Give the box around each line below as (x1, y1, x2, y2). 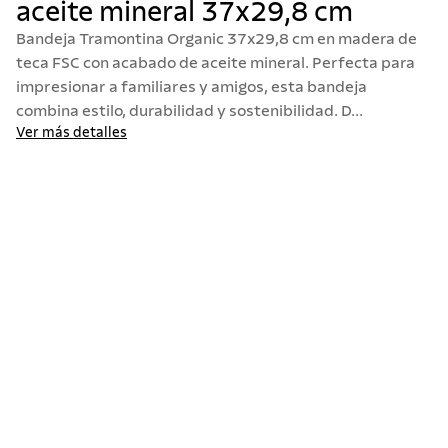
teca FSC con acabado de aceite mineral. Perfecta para (16, 55, 415, 71)
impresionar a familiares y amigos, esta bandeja (16, 79, 367, 95)
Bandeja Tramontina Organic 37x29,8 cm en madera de (16, 31, 417, 47)
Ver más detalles (16, 126, 127, 140)
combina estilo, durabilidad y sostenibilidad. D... (16, 103, 363, 119)
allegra (400, 23, 440, 41)
